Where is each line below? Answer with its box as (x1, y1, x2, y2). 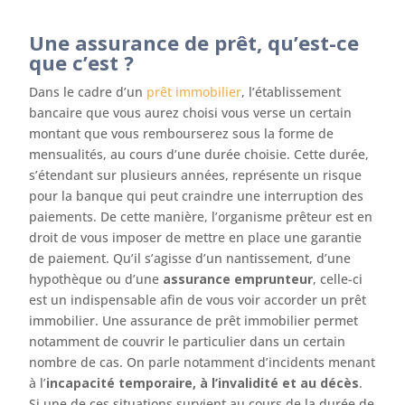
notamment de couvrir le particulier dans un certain (29, 333, 346, 350)
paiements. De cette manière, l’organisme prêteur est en (29, 208, 373, 225)
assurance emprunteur (163, 270, 314, 287)
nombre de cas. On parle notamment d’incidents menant (29, 353, 376, 371)
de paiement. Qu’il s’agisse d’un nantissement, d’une (29, 250, 352, 267)
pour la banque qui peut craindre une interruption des (29, 187, 364, 204)
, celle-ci (313, 270, 363, 287)
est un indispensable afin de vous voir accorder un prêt (29, 291, 367, 308)
